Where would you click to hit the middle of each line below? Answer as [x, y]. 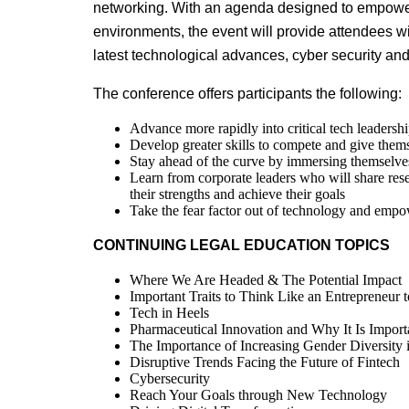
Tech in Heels [169, 313]
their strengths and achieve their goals [237, 194]
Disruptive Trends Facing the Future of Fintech [265, 362]
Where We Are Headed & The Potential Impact [266, 280]
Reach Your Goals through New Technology [258, 395]
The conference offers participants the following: [247, 94]
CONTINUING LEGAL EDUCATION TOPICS [241, 245]
